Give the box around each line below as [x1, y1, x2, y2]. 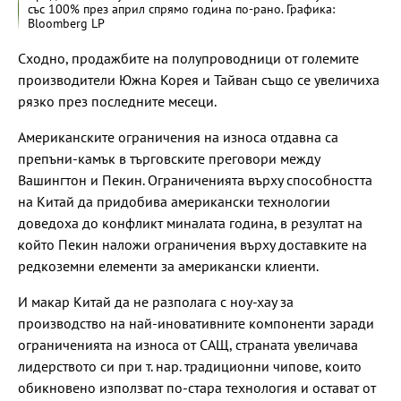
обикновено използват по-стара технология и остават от [18, 379, 376, 397]
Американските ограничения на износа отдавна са [18, 128, 338, 146]
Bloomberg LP [28, 15, 105, 31]
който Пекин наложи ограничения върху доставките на [18, 235, 367, 253]
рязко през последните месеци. [18, 92, 217, 110]
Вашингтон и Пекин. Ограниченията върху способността [18, 171, 372, 189]
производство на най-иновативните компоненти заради [18, 314, 374, 332]
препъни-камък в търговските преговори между [18, 149, 320, 167]
